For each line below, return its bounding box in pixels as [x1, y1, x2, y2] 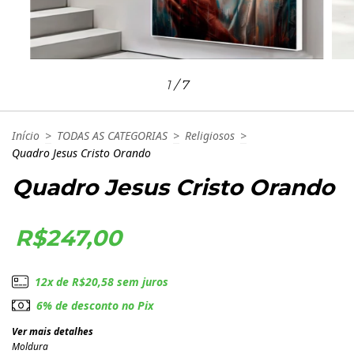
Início [12, 127, 40, 143]
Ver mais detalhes [12, 324, 93, 338]
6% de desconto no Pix [36, 297, 154, 313]
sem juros [113, 273, 168, 289]
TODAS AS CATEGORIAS [57, 127, 168, 143]
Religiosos [185, 127, 235, 143]
